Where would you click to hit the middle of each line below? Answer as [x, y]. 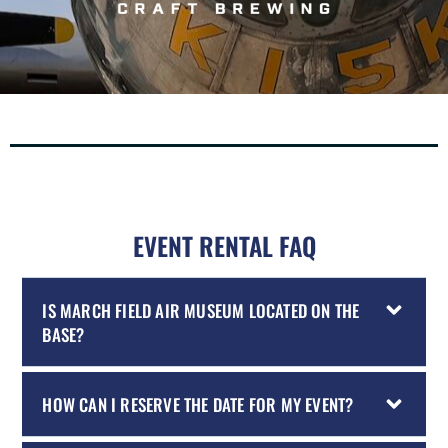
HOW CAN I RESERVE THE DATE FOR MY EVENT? [198, 404]
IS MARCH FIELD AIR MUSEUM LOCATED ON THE [201, 310]
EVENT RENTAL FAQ [224, 245]
